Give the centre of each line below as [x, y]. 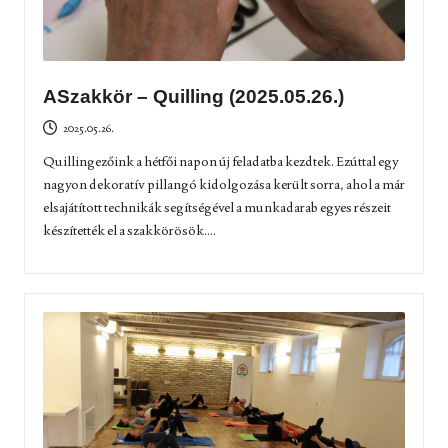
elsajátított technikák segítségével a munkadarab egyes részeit [216, 207]
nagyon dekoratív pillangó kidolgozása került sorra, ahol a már [223, 184]
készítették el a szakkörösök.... [129, 230]
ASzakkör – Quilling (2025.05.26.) [193, 97]
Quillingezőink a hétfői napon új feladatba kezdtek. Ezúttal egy [220, 161]
